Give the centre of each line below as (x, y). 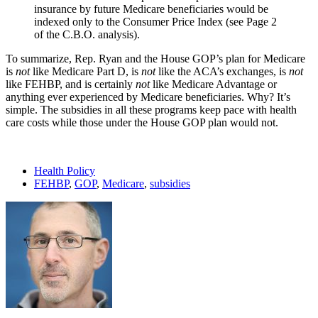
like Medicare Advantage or (215, 84)
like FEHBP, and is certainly (71, 84)
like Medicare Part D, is (87, 71)
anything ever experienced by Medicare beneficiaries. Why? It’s (148, 97)
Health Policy (65, 170)
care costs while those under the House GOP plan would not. (142, 122)
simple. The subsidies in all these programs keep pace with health (151, 109)
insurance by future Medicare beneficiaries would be (151, 9)
